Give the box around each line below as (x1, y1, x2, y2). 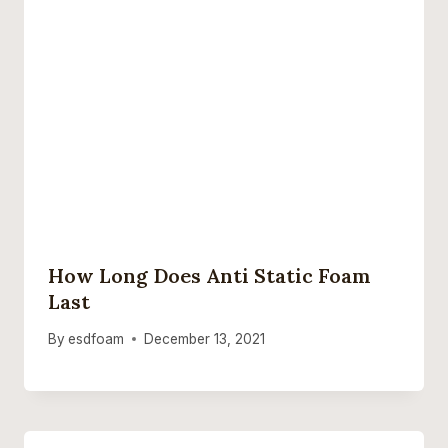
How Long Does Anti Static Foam (48, 263, 371, 289)
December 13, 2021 (144, 330, 266, 347)
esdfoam (68, 330, 125, 347)
